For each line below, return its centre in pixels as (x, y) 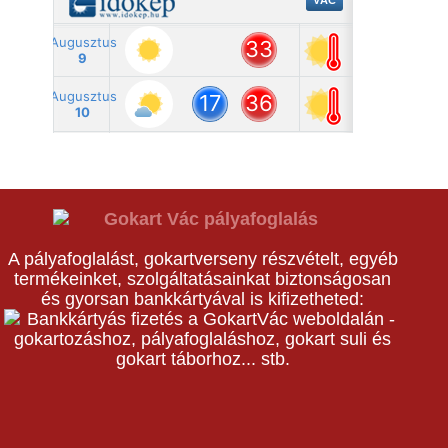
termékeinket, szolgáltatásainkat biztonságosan (203, 279)
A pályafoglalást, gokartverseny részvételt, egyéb (202, 259)
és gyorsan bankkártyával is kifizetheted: (203, 299)
